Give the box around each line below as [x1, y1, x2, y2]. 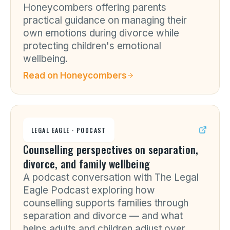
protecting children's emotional [23, 40, 161, 52]
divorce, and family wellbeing [23, 156, 150, 171]
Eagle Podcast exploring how [23, 184, 155, 196]
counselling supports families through [23, 197, 188, 209]
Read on [23, 70, 60, 81]
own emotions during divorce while [23, 27, 179, 39]
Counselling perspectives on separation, [23, 141, 199, 157]
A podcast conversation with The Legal [23, 171, 199, 183]
